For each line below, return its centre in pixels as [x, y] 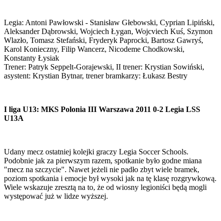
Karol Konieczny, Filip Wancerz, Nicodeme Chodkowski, [94, 49]
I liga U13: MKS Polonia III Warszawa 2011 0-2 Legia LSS [102, 109]
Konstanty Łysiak [32, 58]
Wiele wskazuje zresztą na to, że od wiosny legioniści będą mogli [105, 187]
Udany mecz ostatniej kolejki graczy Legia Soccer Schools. [96, 151]
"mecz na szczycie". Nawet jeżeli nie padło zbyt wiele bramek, [102, 169]
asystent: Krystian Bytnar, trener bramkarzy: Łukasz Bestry [96, 75]
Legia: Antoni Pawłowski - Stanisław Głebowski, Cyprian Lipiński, [109, 22]
